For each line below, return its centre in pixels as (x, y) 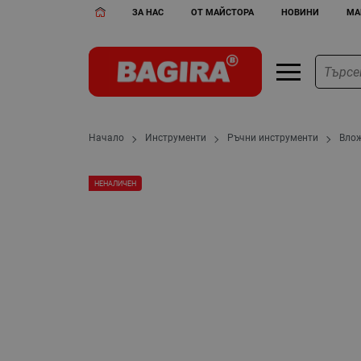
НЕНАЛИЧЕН (116, 183)
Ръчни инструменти (273, 138)
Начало (107, 138)
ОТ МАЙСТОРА (223, 12)
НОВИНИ (300, 12)
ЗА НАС (148, 12)
